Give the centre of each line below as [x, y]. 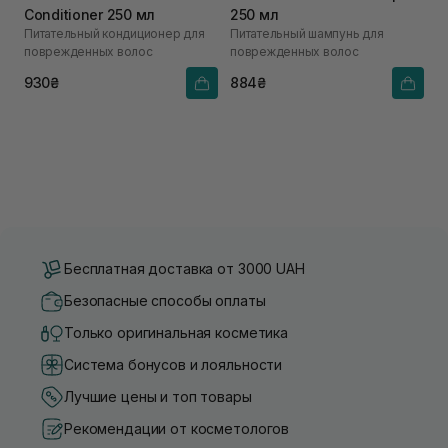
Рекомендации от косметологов [177, 429]
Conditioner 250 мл [89, 14]
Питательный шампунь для [307, 33]
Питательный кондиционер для [114, 33]
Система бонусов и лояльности [173, 365]
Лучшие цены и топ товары [158, 397]
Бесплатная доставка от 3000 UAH [184, 269]
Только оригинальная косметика [176, 333]
